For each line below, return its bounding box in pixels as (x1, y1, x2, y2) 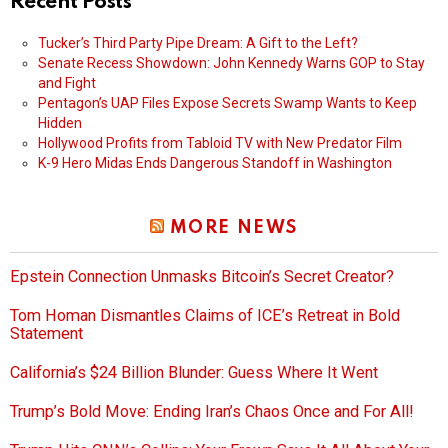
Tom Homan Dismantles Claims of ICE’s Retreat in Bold (10, 306, 400, 326)
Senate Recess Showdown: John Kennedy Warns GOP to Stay (38, 55, 425, 72)
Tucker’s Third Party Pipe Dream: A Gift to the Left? (38, 35, 358, 52)
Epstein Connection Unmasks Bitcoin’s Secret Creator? (10, 267, 394, 287)
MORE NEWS (169, 219, 298, 238)
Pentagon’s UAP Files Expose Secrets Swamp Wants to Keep (38, 95, 417, 112)
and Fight (38, 75, 96, 92)
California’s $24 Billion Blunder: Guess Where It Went (10, 363, 378, 383)
